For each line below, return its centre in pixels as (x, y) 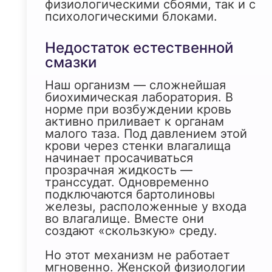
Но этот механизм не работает (138, 255)
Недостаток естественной (139, 48)
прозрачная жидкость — (119, 170)
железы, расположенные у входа (146, 207)
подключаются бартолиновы (130, 195)
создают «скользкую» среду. (131, 231)
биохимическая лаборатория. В (139, 97)
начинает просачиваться (119, 158)
